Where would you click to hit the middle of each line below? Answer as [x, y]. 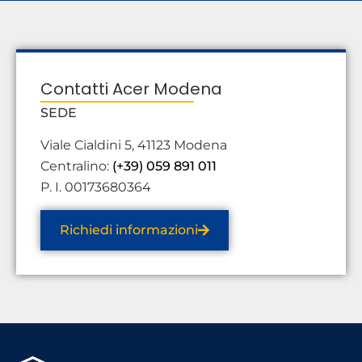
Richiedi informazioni [129, 229]
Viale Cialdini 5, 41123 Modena [134, 145]
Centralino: [76, 166]
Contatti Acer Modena [131, 89]
